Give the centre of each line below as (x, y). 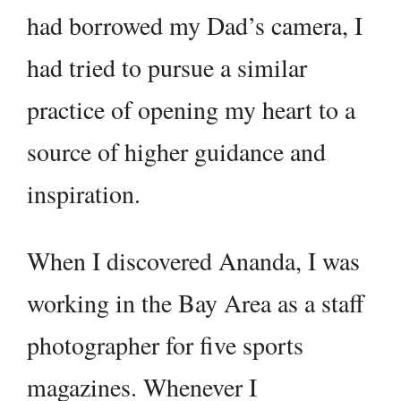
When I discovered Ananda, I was (193, 261)
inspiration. (84, 194)
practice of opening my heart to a (191, 110)
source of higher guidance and (176, 152)
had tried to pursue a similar (167, 68)
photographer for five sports (165, 345)
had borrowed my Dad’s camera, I (195, 26)
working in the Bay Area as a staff (196, 303)
